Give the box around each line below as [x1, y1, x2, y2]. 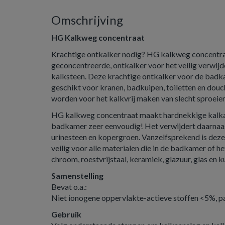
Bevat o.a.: [51, 182, 87, 191]
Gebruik [51, 209, 81, 219]
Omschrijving [51, 13, 123, 27]
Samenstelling [51, 171, 103, 180]
